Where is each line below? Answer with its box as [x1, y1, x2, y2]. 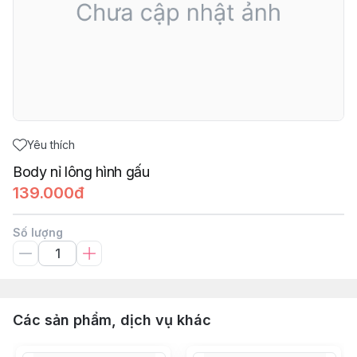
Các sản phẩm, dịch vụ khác [13, 312, 211, 328]
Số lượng [13, 226, 63, 239]
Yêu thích [27, 138, 75, 151]
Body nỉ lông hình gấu [13, 163, 150, 180]
